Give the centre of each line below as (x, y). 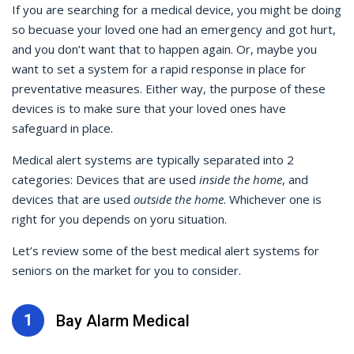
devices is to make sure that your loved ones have (149, 108)
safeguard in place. (64, 128)
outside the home (179, 199)
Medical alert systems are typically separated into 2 (153, 160)
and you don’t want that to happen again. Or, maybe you (164, 49)
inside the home (241, 179)
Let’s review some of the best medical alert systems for (166, 250)
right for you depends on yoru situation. (121, 219)
